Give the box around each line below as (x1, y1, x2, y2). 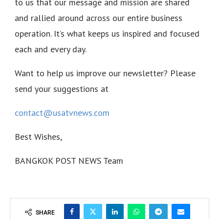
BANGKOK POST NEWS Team (15, 154, 123, 166)
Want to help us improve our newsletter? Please (15, 67, 196, 79)
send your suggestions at (15, 83, 109, 94)
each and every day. (15, 43, 87, 55)
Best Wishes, (15, 131, 62, 142)
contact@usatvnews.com (15, 107, 109, 118)
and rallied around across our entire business (15, 12, 182, 23)
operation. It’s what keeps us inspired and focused (15, 27, 199, 39)
